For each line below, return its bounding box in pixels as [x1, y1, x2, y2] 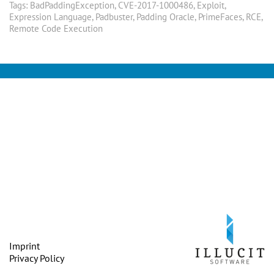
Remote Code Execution [9, 23, 103, 34]
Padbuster [95, 11, 133, 23]
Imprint [9, 240, 40, 252]
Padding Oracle [136, 11, 194, 23]
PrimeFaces [198, 11, 242, 23]
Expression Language [9, 11, 92, 23]
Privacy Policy [9, 252, 64, 264]
